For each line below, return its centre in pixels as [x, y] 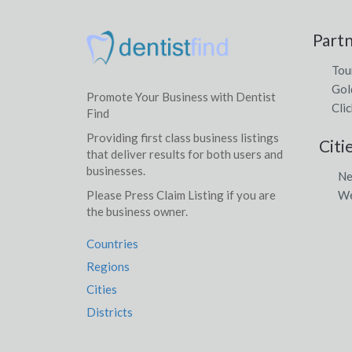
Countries [112, 244]
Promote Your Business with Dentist [181, 97]
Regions [108, 267]
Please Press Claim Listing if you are [181, 195]
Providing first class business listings [182, 138]
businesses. [115, 171]
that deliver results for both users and [184, 154]
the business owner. [137, 212]
